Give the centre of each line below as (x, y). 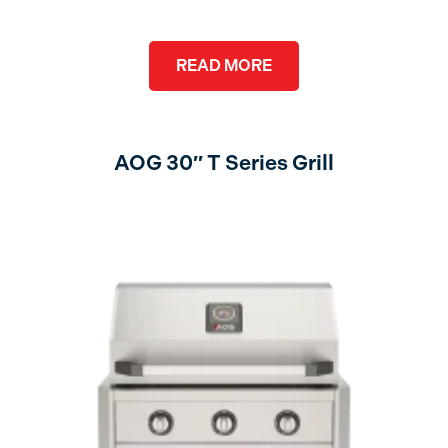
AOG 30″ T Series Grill (223, 162)
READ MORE (223, 65)
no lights (224, 201)
